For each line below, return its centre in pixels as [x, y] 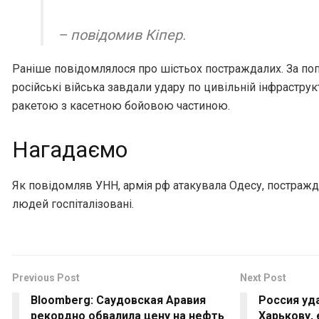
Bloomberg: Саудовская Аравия [118, 300]
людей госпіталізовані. [73, 204]
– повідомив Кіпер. [122, 35]
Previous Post [46, 278]
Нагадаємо [70, 150]
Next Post [263, 278]
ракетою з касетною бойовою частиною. [121, 106]
